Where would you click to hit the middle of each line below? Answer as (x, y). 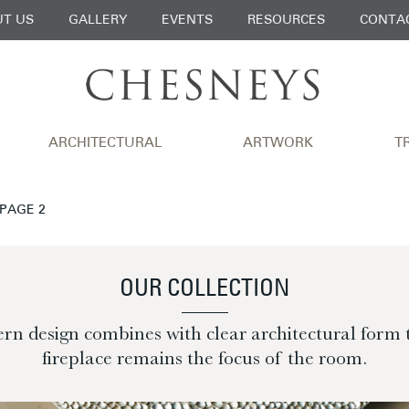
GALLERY (97, 20)
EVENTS (187, 20)
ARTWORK (278, 143)
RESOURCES (286, 20)
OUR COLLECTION (204, 289)
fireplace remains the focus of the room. (204, 358)
